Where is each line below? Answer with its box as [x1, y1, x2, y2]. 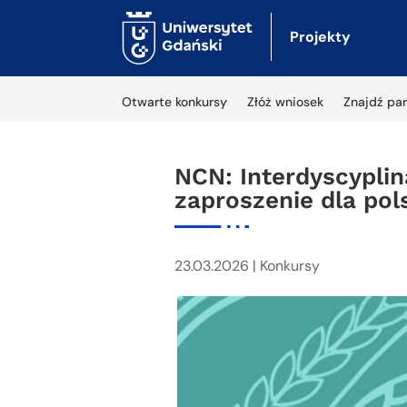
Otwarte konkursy [122, 94, 228, 110]
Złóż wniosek [247, 94, 324, 110]
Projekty [290, 27, 351, 46]
